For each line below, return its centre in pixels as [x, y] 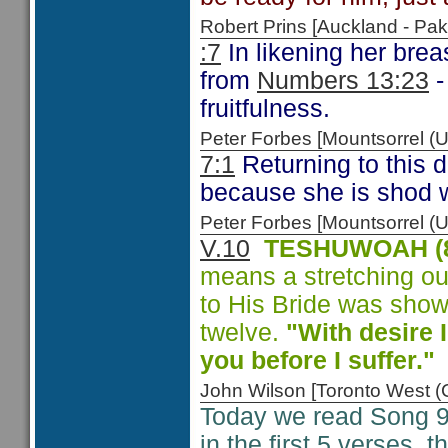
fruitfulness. [265, 108]
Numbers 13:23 [343, 80]
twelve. [243, 332]
